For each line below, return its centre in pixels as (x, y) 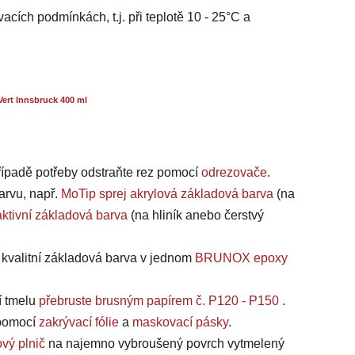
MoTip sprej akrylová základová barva (167, 194)
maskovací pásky (180, 323)
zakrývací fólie (79, 323)
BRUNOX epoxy (241, 258)
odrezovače (234, 173)
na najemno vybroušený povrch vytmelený (165, 344)
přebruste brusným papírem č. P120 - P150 (159, 301)
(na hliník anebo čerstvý (196, 216)
